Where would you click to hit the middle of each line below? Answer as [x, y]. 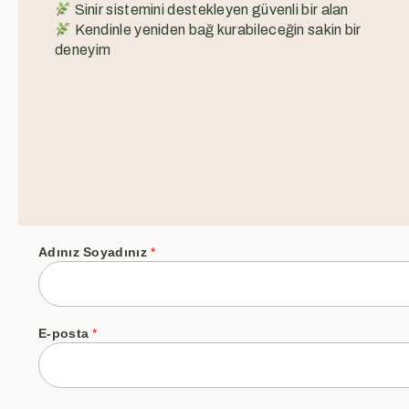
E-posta [66, 333]
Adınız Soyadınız [95, 252]
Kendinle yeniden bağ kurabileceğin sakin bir [216, 30]
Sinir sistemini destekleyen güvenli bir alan [210, 10]
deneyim [83, 50]
